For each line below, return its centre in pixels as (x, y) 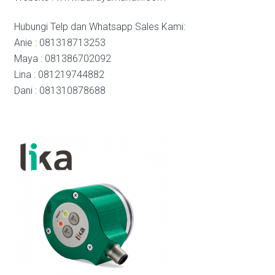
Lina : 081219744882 (59, 75)
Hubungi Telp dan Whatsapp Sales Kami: (99, 27)
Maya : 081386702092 (62, 59)
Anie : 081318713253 (60, 43)
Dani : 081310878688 (60, 91)
